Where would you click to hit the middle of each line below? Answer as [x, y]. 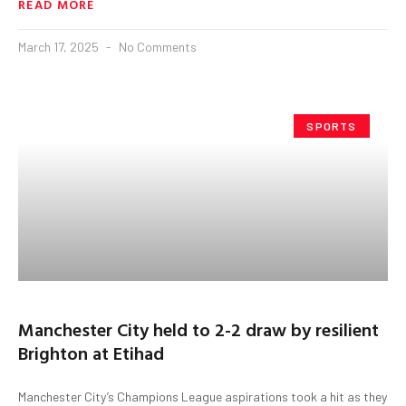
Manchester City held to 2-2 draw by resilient [198, 329]
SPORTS [332, 126]
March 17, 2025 [60, 46]
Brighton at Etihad [91, 352]
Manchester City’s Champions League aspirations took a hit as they [203, 396]
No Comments [156, 46]
